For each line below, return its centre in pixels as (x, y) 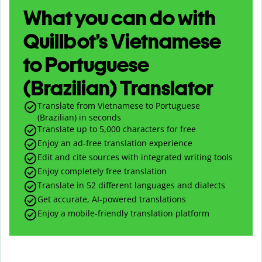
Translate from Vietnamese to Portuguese (119, 105)
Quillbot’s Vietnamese (122, 41)
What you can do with (120, 18)
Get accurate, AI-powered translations (112, 199)
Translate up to (68, 129)
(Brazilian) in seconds (79, 117)
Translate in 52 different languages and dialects (131, 185)
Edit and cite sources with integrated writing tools (135, 157)
